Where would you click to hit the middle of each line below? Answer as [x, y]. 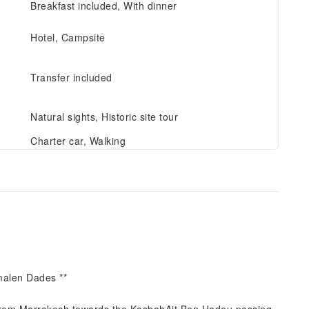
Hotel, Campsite [68, 37]
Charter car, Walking [78, 141]
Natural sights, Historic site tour [104, 117]
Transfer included [71, 77]
